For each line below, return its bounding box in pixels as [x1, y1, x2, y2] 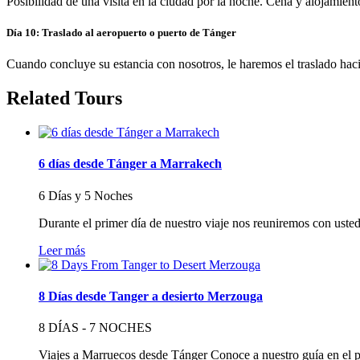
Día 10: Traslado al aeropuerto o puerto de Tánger [6, 26, 236, 39]
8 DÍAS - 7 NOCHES [39, 321, 152, 335]
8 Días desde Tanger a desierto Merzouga [39, 288, 263, 303]
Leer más [39, 243, 85, 257]
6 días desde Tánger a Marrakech [39, 157, 222, 171]
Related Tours [6, 88, 122, 109]
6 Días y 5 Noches [39, 188, 133, 202]
